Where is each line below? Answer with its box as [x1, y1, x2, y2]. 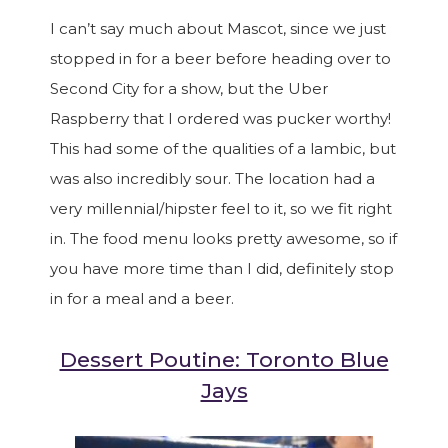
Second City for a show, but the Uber [50, 79, 328, 98]
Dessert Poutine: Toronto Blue [59, 347, 389, 372]
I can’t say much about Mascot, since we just [50, 19, 386, 38]
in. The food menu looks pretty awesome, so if [50, 229, 397, 248]
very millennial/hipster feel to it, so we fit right [50, 199, 392, 218]
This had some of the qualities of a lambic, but [50, 139, 396, 158]
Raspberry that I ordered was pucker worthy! [50, 109, 391, 128]
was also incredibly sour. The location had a [50, 169, 375, 188]
